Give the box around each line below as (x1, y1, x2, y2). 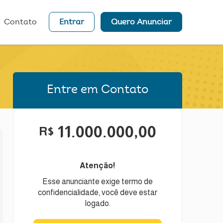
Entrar (59, 18, 84, 26)
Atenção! (80, 161, 115, 170)
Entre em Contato (47, 84, 148, 96)
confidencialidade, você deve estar (38, 188, 157, 197)
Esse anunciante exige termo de (42, 177, 153, 186)
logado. (85, 199, 111, 208)
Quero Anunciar (111, 18, 172, 26)
